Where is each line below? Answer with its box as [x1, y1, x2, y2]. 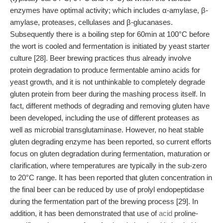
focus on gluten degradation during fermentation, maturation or [10, 149, 210, 158]
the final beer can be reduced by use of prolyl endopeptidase [10, 185, 204, 194]
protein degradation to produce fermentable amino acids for [10, 66, 200, 74]
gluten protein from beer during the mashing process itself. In [10, 90, 206, 98]
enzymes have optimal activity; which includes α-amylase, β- [10, 6, 208, 14]
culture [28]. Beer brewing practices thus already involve [10, 54, 191, 62]
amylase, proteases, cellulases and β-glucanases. [10, 18, 173, 26]
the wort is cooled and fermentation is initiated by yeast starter [10, 42, 210, 50]
